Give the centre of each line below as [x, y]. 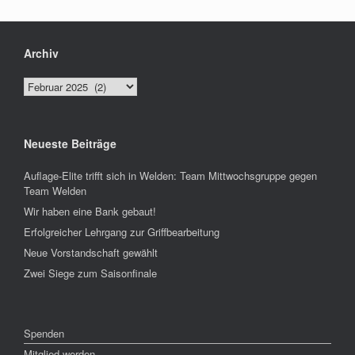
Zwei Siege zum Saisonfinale [90, 273]
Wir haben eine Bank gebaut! [90, 211]
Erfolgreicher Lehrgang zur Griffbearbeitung [122, 232]
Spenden [44, 333]
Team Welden [55, 191]
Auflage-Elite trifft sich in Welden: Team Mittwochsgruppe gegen [170, 176]
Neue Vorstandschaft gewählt [91, 252]
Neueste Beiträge [70, 143]
